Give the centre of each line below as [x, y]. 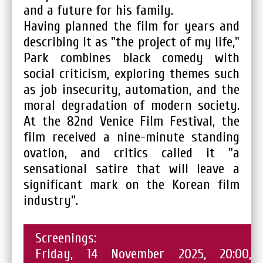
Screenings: [66, 238]
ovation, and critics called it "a [131, 153]
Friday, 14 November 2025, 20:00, [143, 254]
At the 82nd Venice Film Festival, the [131, 121]
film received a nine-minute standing [131, 137]
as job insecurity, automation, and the [131, 89]
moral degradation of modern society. [131, 105]
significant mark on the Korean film [131, 184]
